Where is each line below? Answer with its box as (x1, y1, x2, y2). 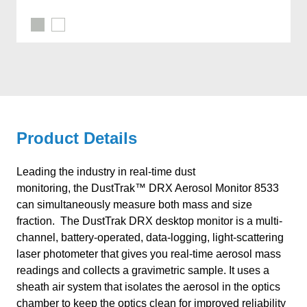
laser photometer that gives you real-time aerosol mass (16, 248, 281, 260)
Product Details (16, 129, 137, 148)
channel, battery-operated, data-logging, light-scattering (16, 232, 284, 244)
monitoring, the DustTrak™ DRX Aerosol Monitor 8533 (16, 182, 279, 195)
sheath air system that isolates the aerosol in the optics (16, 281, 280, 293)
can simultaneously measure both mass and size (16, 199, 252, 211)
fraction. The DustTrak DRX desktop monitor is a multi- (16, 215, 282, 228)
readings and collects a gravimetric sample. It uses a (16, 265, 269, 277)
